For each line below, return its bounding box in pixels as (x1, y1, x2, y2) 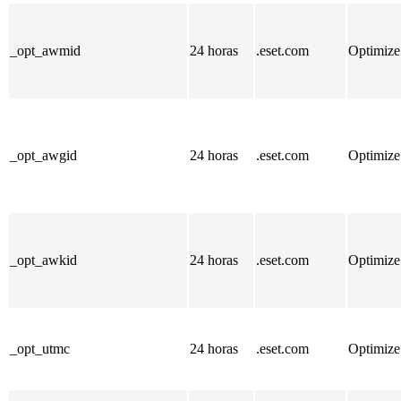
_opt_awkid (10, 252, 77, 269)
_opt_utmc (10, 341, 70, 357)
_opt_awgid (10, 148, 77, 164)
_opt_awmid (10, 43, 81, 59)
